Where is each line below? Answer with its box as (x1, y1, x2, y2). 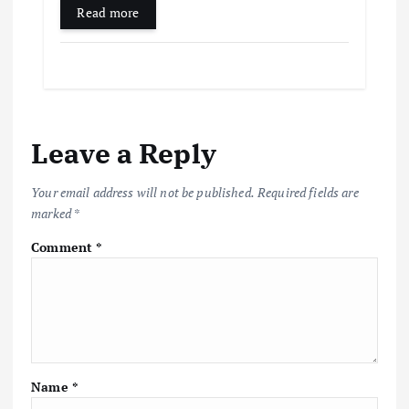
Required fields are (257, 183, 359, 201)
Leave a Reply (31, 135, 216, 172)
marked (31, 204, 74, 222)
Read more (77, 4, 140, 22)
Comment (31, 237, 97, 256)
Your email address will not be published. (31, 183, 255, 201)
